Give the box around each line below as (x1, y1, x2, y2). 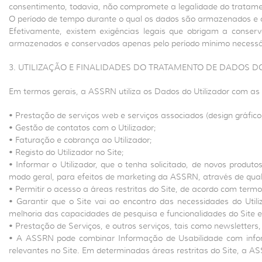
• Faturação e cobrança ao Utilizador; (9, 135, 152, 145)
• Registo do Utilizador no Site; (9, 147, 124, 157)
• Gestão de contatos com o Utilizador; (9, 122, 156, 133)
